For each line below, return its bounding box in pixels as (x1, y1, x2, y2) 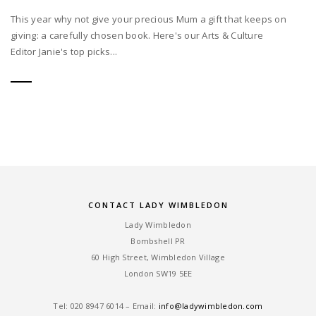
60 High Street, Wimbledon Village (91, 252, 225, 263)
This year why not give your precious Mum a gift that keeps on (11, 13, 286, 26)
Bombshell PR (130, 236, 186, 247)
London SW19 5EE (123, 268, 193, 279)
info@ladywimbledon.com (158, 300, 263, 312)
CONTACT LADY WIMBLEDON (87, 200, 229, 211)
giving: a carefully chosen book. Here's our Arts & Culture (11, 29, 264, 42)
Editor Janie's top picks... (11, 45, 118, 59)
